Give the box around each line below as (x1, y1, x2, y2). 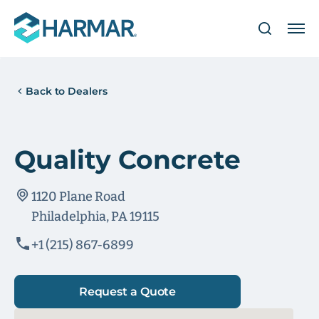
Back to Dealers (26, 85, 108, 98)
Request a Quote (78, 284, 177, 298)
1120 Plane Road (31, 189, 125, 204)
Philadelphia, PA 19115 (31, 209, 159, 224)
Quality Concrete (14, 144, 241, 175)
